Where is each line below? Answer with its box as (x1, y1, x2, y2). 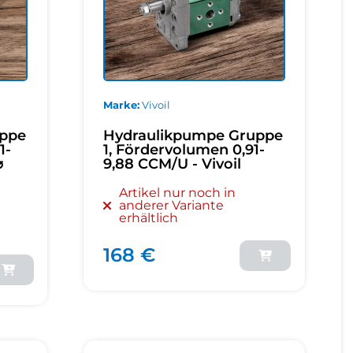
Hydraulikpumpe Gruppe (103, 126, 284, 144)
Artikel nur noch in (119, 184, 236, 200)
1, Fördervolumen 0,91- (103, 140, 266, 158)
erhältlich (119, 210, 179, 225)
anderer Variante (119, 197, 225, 213)
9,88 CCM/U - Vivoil (103, 154, 242, 173)
